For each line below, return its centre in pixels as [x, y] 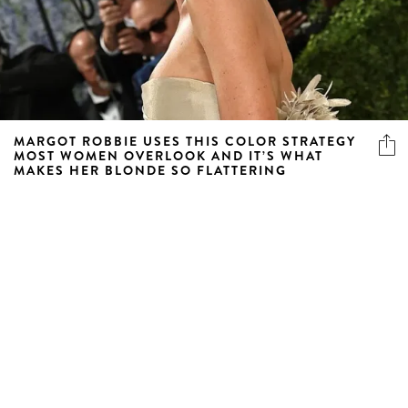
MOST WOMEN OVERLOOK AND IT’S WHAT [168, 155]
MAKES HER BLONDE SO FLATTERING [150, 170]
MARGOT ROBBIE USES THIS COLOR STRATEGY [185, 141]
